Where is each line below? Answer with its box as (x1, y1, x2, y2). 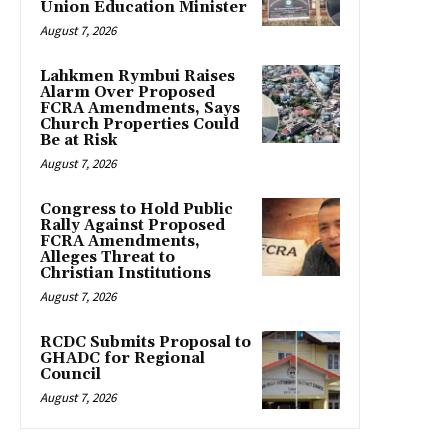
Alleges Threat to (40, 248, 175, 268)
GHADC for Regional (40, 349, 205, 369)
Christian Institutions (40, 264, 211, 284)
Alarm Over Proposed (40, 83, 215, 103)
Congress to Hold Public (40, 200, 233, 220)
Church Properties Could (40, 115, 239, 135)
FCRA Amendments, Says (40, 99, 240, 119)
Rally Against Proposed (40, 216, 225, 236)
